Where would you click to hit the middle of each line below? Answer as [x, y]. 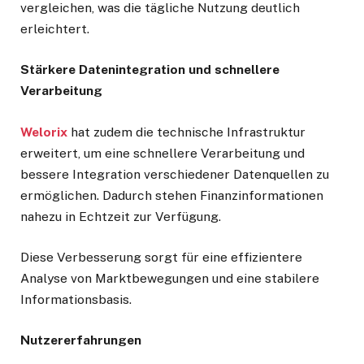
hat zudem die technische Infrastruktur [186, 132]
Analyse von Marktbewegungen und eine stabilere [170, 278]
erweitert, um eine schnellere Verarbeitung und [162, 153]
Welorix [44, 132]
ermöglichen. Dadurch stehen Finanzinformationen [172, 195]
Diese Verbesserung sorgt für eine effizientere [161, 257]
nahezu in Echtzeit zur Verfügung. [121, 216]
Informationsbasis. [76, 299]
